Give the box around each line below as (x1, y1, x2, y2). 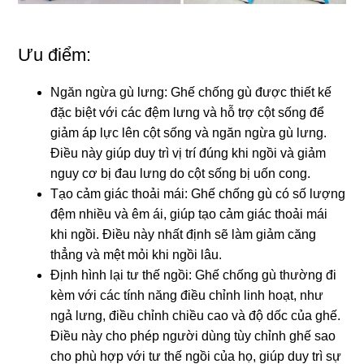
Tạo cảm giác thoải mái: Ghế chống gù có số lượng (50, 187, 346, 201)
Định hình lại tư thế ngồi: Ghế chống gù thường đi (50, 268, 337, 283)
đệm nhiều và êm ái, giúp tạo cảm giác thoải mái (50, 207, 328, 222)
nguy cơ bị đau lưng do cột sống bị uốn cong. (50, 167, 311, 181)
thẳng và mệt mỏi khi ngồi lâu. (50, 248, 223, 262)
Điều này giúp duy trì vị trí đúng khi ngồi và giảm (50, 146, 327, 161)
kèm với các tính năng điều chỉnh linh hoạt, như (50, 288, 324, 303)
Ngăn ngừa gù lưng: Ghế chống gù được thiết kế (50, 85, 332, 100)
